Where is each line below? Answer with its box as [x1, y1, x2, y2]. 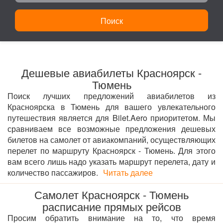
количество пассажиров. [7, 167, 98, 178]
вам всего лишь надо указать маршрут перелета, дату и [7, 156, 216, 167]
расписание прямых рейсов [42, 199, 181, 214]
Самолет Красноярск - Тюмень [34, 187, 189, 202]
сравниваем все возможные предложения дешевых [7, 123, 216, 134]
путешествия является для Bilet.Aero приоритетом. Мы [7, 112, 216, 123]
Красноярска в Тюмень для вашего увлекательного [7, 101, 216, 112]
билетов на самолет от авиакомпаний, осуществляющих [7, 134, 216, 145]
